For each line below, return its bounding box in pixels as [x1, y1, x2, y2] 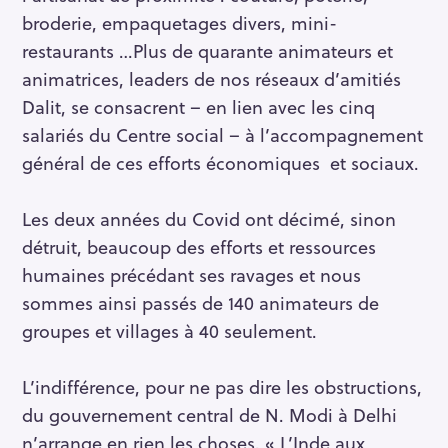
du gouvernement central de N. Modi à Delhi [22, 401, 397, 429]
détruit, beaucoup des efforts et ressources [22, 233, 376, 261]
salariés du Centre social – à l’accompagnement [22, 121, 423, 149]
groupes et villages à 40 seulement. [22, 317, 317, 345]
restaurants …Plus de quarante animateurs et [22, 37, 393, 65]
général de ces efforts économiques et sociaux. [22, 149, 419, 177]
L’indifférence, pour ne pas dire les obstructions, [22, 373, 422, 401]
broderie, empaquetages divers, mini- [22, 9, 337, 37]
